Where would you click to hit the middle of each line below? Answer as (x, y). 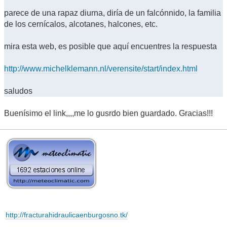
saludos (18, 91)
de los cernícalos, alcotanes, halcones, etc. (81, 24)
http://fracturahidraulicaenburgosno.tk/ (66, 215)
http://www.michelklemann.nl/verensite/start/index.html (101, 68)
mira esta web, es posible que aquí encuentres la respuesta (110, 46)
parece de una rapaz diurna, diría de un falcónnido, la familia (112, 13)
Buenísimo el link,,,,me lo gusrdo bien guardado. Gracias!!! (108, 113)
